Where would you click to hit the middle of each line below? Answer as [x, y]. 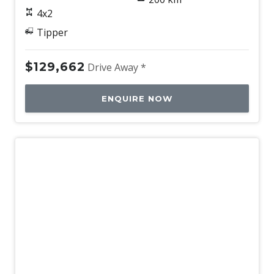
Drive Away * [117, 67]
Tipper [52, 32]
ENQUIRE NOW [137, 98]
